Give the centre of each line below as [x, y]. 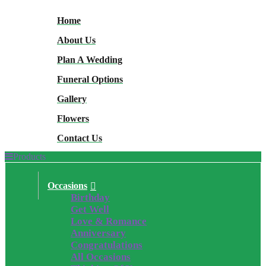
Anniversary [98, 233]
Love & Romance [109, 221]
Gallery [72, 99]
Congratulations [107, 245]
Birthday [90, 197]
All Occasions [101, 257]
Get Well [90, 209]
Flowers [73, 118]
